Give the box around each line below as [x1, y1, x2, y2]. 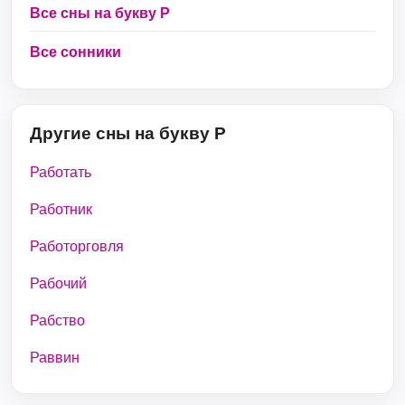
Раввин [30, 350, 80, 365]
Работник [30, 202, 92, 217]
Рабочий [30, 276, 87, 291]
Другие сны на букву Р [30, 124, 226, 143]
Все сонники [30, 44, 121, 60]
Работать [30, 165, 91, 180]
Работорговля [30, 239, 124, 254]
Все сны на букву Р [30, 5, 170, 21]
